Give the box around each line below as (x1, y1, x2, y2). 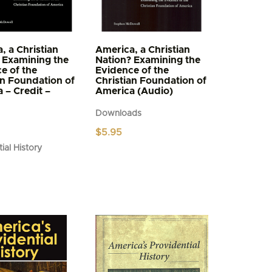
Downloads (95, 109, 142, 118)
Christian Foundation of (95, 76, 207, 86)
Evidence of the (95, 66, 169, 76)
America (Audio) (95, 86, 174, 97)
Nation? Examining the (95, 55, 201, 66)
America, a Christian (95, 45, 191, 55)
